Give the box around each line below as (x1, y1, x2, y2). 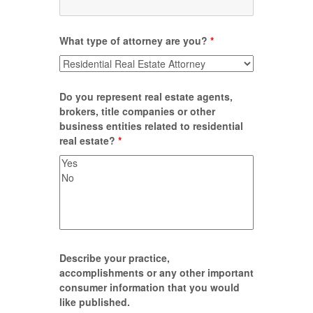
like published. (59, 294, 130, 309)
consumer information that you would (59, 279, 240, 294)
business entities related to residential (59, 118, 243, 133)
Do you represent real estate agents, (59, 89, 233, 103)
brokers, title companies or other (59, 103, 215, 118)
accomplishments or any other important (59, 265, 254, 279)
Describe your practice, (59, 250, 170, 265)
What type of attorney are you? (59, 33, 210, 48)
